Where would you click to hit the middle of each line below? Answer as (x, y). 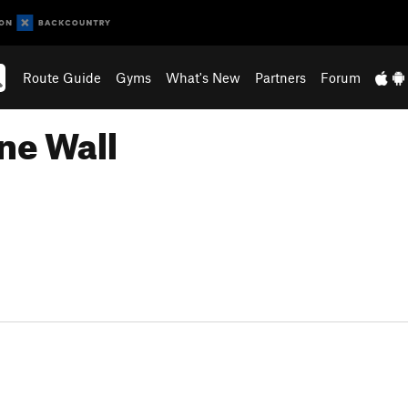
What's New (204, 77)
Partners (281, 77)
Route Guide (62, 77)
